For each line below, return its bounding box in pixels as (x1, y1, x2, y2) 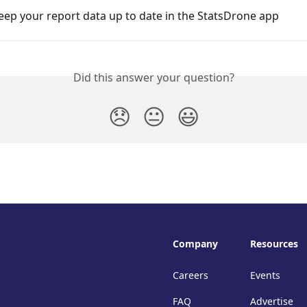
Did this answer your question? (73, 70, 234, 85)
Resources (250, 237, 298, 250)
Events (250, 269, 280, 282)
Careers (173, 269, 208, 282)
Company (173, 237, 218, 250)
